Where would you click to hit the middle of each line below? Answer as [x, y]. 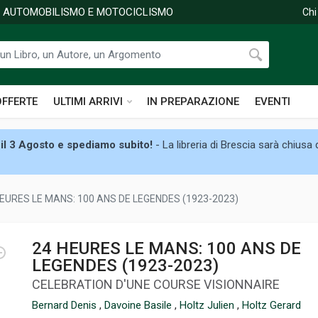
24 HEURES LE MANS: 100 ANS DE [166, 248]
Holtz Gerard [272, 305]
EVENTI [273, 102]
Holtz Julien [208, 305]
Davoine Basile [139, 305]
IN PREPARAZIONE [193, 102]
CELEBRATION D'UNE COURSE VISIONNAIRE [156, 284]
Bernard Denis [66, 305]
